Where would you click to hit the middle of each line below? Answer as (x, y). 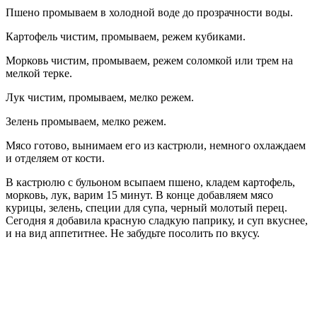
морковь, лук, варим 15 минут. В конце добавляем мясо (139, 195)
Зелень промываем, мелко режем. (86, 121)
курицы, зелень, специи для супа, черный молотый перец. (146, 207)
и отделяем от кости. (55, 158)
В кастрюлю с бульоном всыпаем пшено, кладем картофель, (150, 182)
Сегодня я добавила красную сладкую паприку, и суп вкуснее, (157, 220)
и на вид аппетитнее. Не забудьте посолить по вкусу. (133, 233)
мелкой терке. (39, 73)
